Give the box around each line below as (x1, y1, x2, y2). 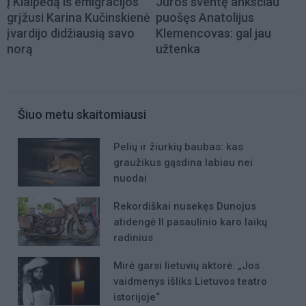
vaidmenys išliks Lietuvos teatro (113, 275, 267, 288)
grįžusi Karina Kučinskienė (7, 10, 150, 25)
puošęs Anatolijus (156, 10, 254, 25)
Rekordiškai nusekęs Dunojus (113, 199, 256, 212)
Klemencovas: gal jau (156, 25, 271, 40)
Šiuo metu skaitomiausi (18, 107, 146, 122)
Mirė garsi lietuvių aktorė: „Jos (113, 260, 260, 273)
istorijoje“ (113, 291, 160, 304)
